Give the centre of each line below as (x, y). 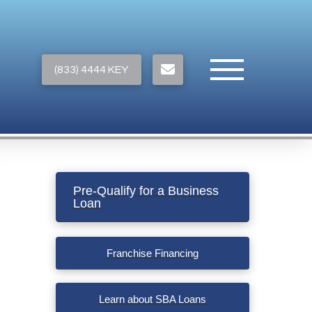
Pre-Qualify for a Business (146, 190)
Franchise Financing (153, 253)
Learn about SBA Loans (153, 299)
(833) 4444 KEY (92, 70)
